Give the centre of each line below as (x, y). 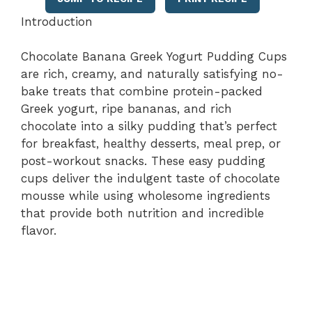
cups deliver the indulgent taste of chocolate (150, 178)
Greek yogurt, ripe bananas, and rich (126, 109)
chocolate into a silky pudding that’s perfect (149, 126)
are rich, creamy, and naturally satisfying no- (152, 74)
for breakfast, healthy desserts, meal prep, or (151, 143)
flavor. (39, 231)
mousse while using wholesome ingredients (146, 196)
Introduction (57, 21)
